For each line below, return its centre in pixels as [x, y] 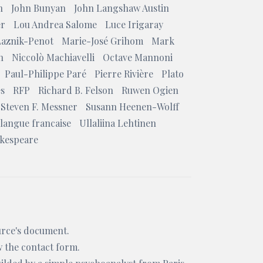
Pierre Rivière [124, 74]
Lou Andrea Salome [55, 24]
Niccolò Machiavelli [53, 57]
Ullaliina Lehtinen [117, 123]
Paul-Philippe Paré [45, 74]
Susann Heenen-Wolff [132, 107]
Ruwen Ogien [150, 90]
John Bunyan [38, 8]
